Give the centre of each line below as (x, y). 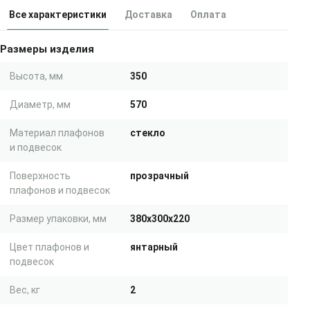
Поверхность (40, 176)
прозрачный (159, 176)
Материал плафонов (57, 133)
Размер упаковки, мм (58, 219)
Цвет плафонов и (49, 247)
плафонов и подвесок (60, 190)
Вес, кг (25, 290)
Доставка (148, 14)
